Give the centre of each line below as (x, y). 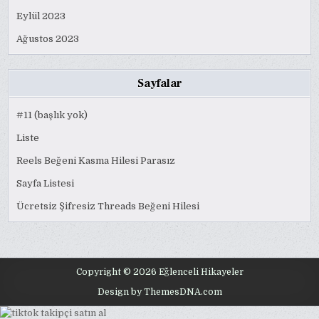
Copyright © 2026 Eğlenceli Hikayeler (159, 272)
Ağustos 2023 (48, 38)
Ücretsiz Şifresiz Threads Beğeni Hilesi (108, 206)
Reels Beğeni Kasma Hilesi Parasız (96, 160)
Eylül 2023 (41, 16)
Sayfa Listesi (46, 183)
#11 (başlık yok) (52, 115)
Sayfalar (159, 83)
